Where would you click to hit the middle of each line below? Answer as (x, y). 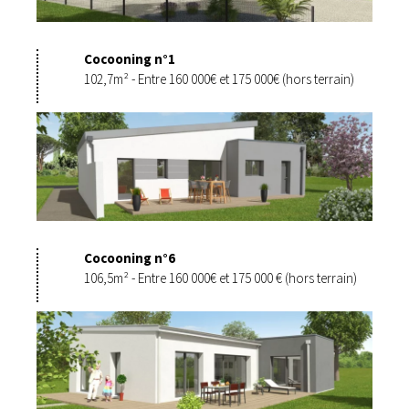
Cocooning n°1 (130, 59)
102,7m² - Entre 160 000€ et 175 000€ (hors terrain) (219, 79)
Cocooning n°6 (130, 258)
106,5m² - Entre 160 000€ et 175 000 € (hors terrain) (220, 278)
